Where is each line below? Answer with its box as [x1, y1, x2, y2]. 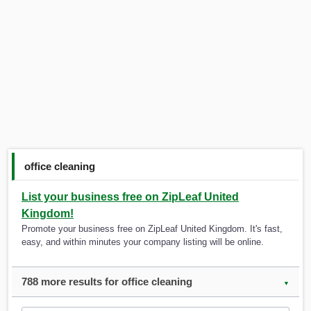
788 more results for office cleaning [22, 276, 192, 288]
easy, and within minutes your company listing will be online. [22, 237, 264, 248]
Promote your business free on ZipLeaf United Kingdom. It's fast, [22, 224, 283, 235]
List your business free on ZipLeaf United [22, 191, 239, 203]
